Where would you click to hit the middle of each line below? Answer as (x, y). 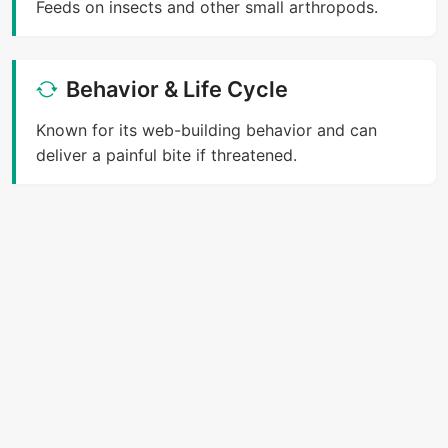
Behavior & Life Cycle (177, 88)
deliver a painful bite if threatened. (166, 154)
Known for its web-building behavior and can (206, 129)
